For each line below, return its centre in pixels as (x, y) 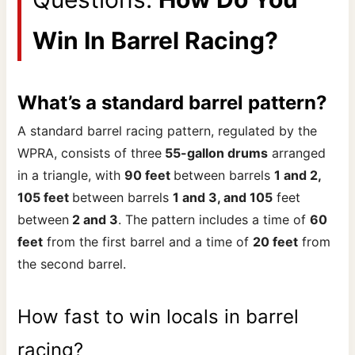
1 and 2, (298, 175)
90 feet (149, 175)
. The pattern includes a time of (214, 219)
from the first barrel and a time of (148, 241)
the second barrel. (72, 263)
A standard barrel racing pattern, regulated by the (168, 130)
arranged (297, 153)
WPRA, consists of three (90, 153)
